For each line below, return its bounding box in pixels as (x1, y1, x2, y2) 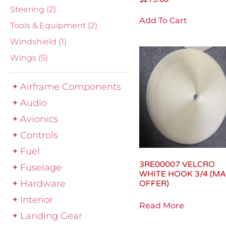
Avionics (20, 114, 58, 124)
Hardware (20, 178, 66, 189)
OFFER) (139, 178, 169, 189)
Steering (10, 5, 46, 14)
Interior (20, 194, 53, 205)
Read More (139, 200, 185, 210)
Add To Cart (139, 16, 188, 26)
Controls (20, 130, 58, 140)
